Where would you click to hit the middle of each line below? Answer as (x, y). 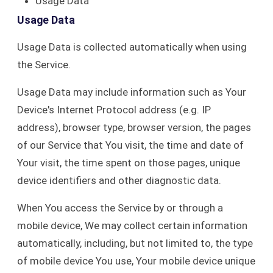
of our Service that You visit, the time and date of (130, 145)
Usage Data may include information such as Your (132, 92)
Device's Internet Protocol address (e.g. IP (114, 110)
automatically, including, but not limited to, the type (135, 243)
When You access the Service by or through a (120, 208)
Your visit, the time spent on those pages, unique (129, 163)
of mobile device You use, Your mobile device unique (136, 261)
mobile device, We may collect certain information (132, 225)
